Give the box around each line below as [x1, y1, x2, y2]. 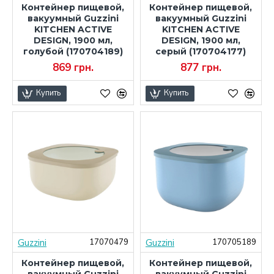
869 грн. [52, 60, 94, 75]
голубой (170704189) [23, 45, 123, 57]
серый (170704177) [155, 45, 246, 57]
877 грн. [180, 60, 221, 75]
